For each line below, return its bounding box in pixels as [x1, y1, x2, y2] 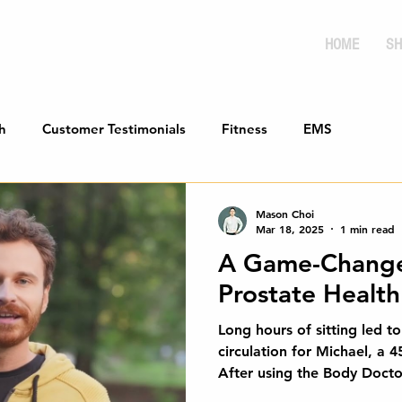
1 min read [340, 222, 395, 236]
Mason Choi [256, 205, 314, 221]
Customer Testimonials [42, 119, 186, 137]
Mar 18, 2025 [256, 222, 324, 236]
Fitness [222, 119, 267, 137]
